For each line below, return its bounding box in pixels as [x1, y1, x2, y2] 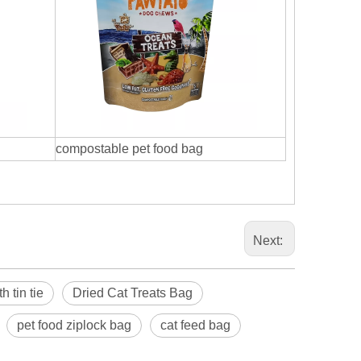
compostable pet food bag [56, 142, 203, 156]
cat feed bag [160, 318, 230, 332]
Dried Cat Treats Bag [73, 286, 193, 300]
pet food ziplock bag [17, 318, 131, 332]
